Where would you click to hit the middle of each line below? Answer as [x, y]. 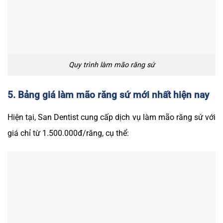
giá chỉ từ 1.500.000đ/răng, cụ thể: [68, 133]
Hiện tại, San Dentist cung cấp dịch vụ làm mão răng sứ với [111, 117]
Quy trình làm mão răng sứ [111, 65]
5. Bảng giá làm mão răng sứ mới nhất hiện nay [108, 95]
